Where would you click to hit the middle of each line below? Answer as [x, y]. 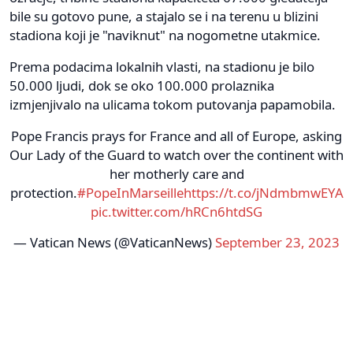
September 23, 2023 [277, 242]
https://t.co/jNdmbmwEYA [263, 192]
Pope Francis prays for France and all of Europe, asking [176, 136]
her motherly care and [176, 173]
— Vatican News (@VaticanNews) [114, 242]
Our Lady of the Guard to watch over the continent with [176, 154]
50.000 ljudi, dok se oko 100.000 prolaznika [142, 85]
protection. [43, 192]
